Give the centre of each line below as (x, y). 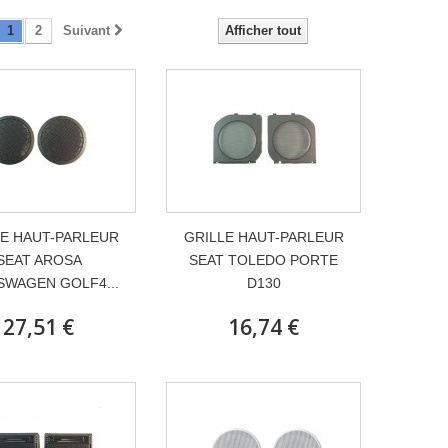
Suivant (86, 30)
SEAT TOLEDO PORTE (263, 260)
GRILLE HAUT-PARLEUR (263, 237)
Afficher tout (263, 30)
